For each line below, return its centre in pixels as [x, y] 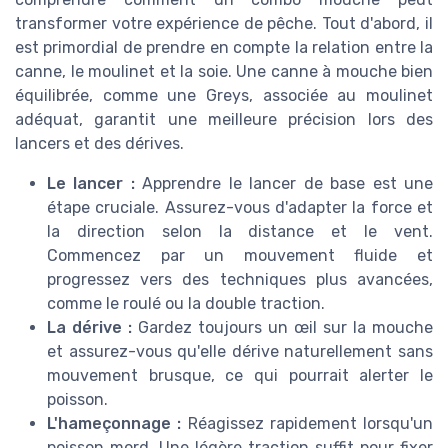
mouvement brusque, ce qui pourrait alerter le [240, 376]
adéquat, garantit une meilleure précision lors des [224, 120]
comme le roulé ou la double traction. [186, 304]
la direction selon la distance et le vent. [240, 232]
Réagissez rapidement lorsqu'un [310, 424]
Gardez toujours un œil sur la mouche [285, 328]
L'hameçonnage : [117, 424]
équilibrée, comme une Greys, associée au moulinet [224, 96]
